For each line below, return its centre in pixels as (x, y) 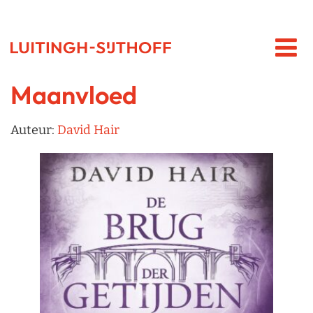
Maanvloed (74, 95)
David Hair (88, 130)
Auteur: (34, 130)
